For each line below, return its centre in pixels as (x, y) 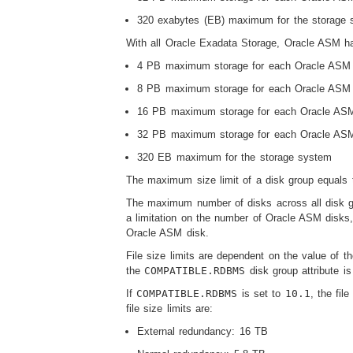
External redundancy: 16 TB (203, 331)
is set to (261, 293)
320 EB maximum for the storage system (234, 157)
